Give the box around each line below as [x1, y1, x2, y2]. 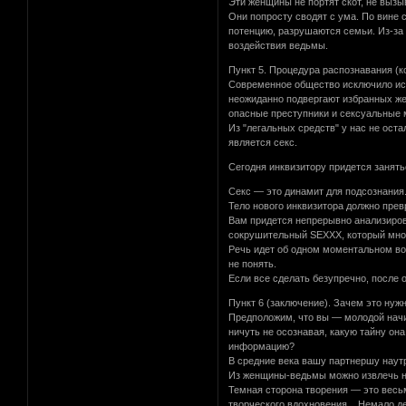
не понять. [228, 257, 277, 269]
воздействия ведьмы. [228, 39, 329, 51]
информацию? [228, 340, 295, 352]
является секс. [228, 136, 298, 148]
